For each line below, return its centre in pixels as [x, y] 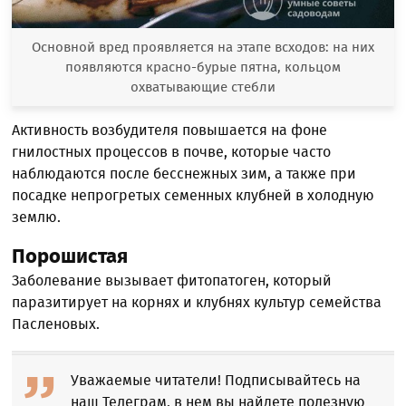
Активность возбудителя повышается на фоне [170, 130]
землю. [37, 217]
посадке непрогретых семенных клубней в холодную [193, 196]
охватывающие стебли [203, 87]
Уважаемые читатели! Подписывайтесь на [216, 381]
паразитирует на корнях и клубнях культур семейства [197, 303]
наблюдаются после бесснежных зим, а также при [184, 174]
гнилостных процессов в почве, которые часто [172, 152]
